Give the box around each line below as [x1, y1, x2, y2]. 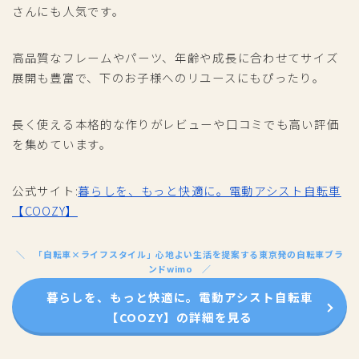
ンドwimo [147, 262, 193, 276]
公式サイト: [12, 182, 79, 200]
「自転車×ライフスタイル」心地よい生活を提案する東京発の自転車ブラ [34, 248, 344, 261]
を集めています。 [12, 135, 112, 153]
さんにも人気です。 [12, 2, 125, 20]
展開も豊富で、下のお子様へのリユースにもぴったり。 [12, 69, 325, 87]
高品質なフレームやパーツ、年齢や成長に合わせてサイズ [12, 49, 339, 67]
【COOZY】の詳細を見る [106, 308, 253, 325]
